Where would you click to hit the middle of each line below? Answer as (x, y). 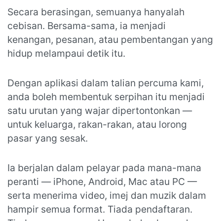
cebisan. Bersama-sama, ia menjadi (87, 26)
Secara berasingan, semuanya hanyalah (96, 12)
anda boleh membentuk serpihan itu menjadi (106, 97)
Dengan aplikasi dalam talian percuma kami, (106, 83)
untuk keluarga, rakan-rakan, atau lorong (97, 124)
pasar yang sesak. (48, 138)
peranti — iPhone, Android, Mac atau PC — (102, 182)
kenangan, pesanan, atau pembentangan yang (110, 39)
